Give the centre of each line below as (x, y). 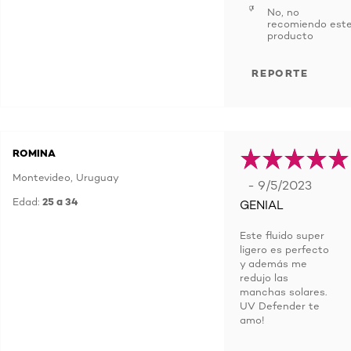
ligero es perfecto (284, 249)
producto (290, 35)
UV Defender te (280, 306)
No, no (283, 12)
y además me (273, 263)
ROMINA (34, 153)
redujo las (264, 277)
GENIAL (262, 205)
